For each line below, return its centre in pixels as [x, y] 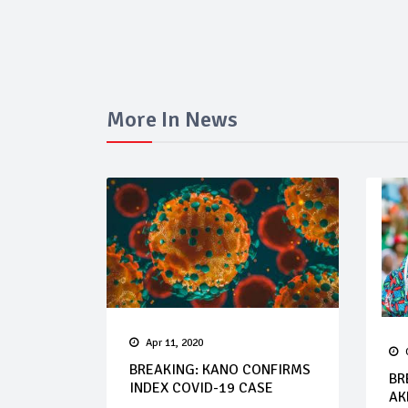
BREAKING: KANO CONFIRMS [220, 370]
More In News [172, 119]
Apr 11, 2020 [174, 343]
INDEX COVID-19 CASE [201, 388]
